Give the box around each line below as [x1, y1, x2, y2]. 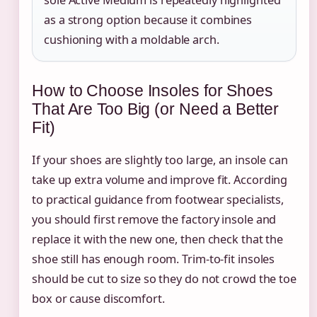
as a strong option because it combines [44, 12, 253, 28]
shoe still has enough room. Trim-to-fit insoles [32, 251, 275, 267]
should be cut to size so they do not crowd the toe [32, 271, 296, 287]
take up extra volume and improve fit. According [32, 172, 288, 188]
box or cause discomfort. [32, 291, 165, 307]
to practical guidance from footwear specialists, [32, 192, 284, 208]
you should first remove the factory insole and [32, 212, 277, 228]
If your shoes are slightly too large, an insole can [32, 152, 288, 168]
